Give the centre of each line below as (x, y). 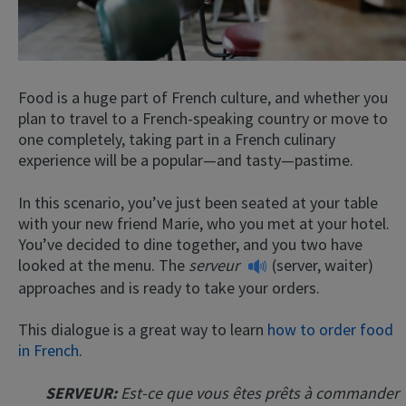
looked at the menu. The (103, 265)
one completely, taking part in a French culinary (177, 139)
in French (48, 351)
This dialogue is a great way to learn (143, 330)
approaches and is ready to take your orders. (169, 287)
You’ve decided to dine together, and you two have (190, 244)
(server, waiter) (323, 265)
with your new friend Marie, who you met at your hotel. (204, 223)
